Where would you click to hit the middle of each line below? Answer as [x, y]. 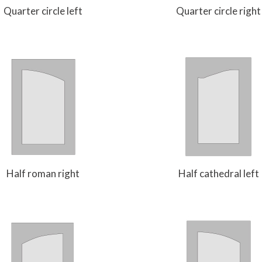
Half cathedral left [218, 173]
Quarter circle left [43, 11]
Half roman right [43, 173]
